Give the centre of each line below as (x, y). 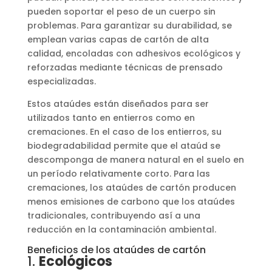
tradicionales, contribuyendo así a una (114, 215)
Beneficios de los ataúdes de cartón (116, 250)
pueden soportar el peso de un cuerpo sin (121, 11)
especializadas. (61, 81)
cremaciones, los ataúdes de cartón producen (131, 187)
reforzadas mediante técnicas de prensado (125, 67)
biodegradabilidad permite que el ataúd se (124, 145)
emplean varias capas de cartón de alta (118, 39)
